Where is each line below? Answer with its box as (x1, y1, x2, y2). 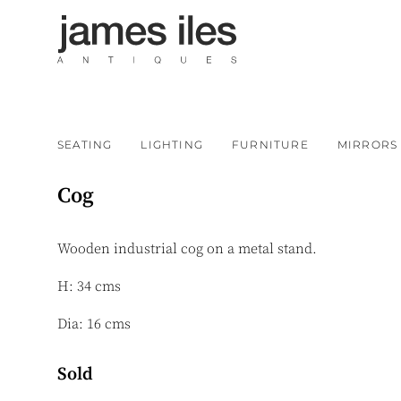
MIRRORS (337, 138, 398, 151)
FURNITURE (232, 138, 309, 151)
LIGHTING (141, 138, 204, 151)
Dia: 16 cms (57, 315, 131, 333)
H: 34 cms (57, 277, 121, 295)
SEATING (57, 138, 113, 151)
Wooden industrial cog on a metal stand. (57, 240, 320, 258)
